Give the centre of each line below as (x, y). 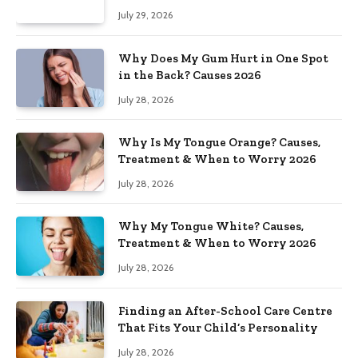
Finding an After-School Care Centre (225, 310)
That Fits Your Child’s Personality (218, 327)
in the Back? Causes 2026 (190, 75)
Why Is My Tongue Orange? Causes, (219, 142)
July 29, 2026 (145, 15)
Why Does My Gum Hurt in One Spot (223, 58)
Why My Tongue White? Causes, (211, 227)
